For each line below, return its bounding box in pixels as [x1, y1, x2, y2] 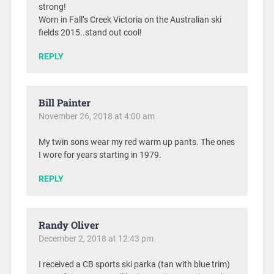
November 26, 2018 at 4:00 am [38, 111, 155, 122]
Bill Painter [38, 96, 91, 109]
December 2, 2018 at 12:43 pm [38, 234, 154, 244]
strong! [38, 2, 66, 13]
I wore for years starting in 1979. [38, 150, 161, 161]
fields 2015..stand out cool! [38, 28, 142, 39]
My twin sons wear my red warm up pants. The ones [38, 137, 235, 148]
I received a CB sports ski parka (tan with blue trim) [38, 259, 230, 270]
